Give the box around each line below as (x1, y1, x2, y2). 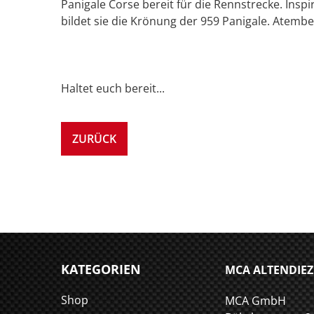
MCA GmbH (225, 293, 286, 308)
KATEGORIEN (61, 261, 141, 278)
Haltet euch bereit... (61, 81, 165, 96)
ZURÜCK (72, 131, 116, 146)
